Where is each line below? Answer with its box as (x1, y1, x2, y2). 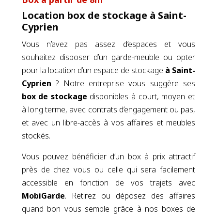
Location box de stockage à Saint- (21, 47, 186, 61)
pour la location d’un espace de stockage (21, 103, 166, 114)
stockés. (21, 169, 50, 180)
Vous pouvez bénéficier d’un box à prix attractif (21, 189, 196, 201)
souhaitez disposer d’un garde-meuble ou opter (21, 90, 196, 101)
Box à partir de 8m (21, 32, 103, 44)
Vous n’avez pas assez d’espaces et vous (21, 77, 196, 88)
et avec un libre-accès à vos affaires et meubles (21, 155, 196, 167)
